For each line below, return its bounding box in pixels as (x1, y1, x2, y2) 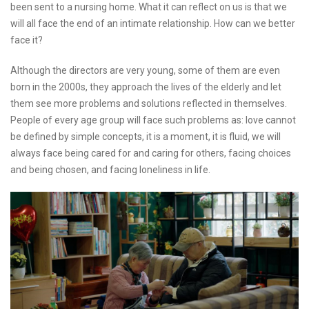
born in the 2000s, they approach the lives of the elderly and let (10, 81, 281, 92)
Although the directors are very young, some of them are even (10, 64, 280, 76)
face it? (10, 34, 43, 46)
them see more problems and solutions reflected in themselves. (10, 97, 287, 109)
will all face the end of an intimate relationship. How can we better (10, 17, 295, 29)
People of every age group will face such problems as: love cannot (10, 114, 296, 126)
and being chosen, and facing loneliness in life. (10, 163, 210, 175)
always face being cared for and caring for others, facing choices (10, 147, 291, 159)
